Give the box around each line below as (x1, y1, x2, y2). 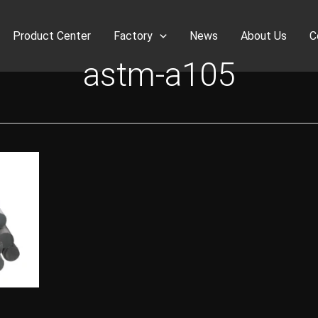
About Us (241, 29, 287, 43)
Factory (114, 29, 153, 43)
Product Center (13, 29, 92, 43)
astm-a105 (83, 56, 235, 94)
